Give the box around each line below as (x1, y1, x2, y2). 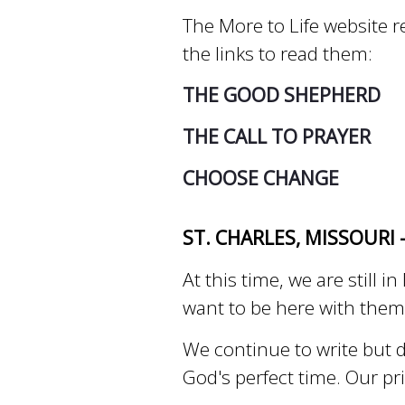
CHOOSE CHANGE (183, 165, 339, 191)
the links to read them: (183, 40, 372, 66)
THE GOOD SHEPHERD (183, 81, 381, 108)
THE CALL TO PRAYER (183, 123, 371, 149)
